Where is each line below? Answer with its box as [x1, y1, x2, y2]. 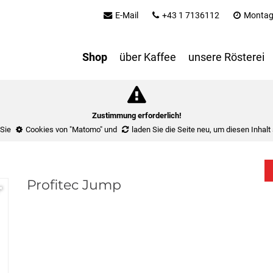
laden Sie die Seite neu [132, 125, 210, 134]
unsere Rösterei [188, 51, 264, 64]
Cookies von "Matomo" [26, 125, 102, 134]
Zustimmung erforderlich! [91, 111, 182, 120]
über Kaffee [119, 51, 176, 64]
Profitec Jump [27, 177, 121, 193]
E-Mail [115, 10, 138, 20]
